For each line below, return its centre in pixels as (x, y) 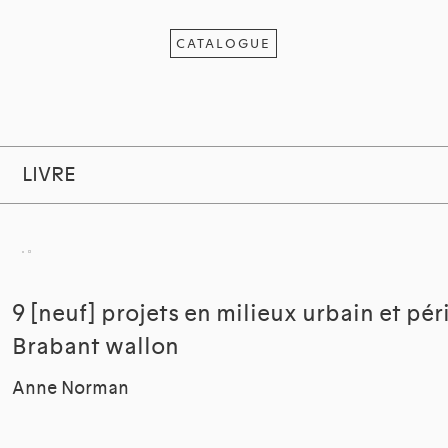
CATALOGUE (224, 43)
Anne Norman (71, 388)
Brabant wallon (96, 347)
